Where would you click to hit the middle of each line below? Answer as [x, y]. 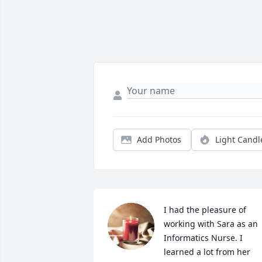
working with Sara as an [211, 224]
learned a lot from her [207, 252]
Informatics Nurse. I [203, 238]
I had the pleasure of [205, 210]
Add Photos [159, 139]
